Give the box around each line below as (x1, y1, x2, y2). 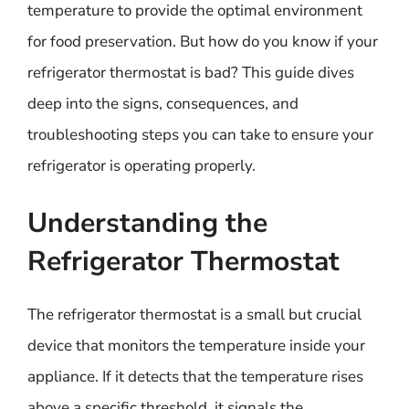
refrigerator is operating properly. (27, 154, 256, 176)
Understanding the (27, 204, 267, 242)
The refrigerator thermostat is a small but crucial (27, 304, 362, 325)
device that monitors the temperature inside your (27, 335, 365, 356)
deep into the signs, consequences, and (27, 92, 299, 114)
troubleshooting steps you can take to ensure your (27, 123, 373, 145)
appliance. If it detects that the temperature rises (27, 366, 363, 387)
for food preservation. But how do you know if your (27, 30, 378, 52)
